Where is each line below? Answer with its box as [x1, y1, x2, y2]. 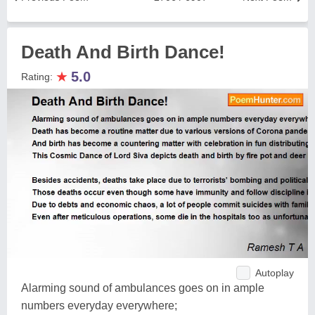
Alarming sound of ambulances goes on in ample [21, 281, 264, 294]
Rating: [21, 71, 56, 82]
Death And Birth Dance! [21, 41, 225, 63]
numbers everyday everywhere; [21, 299, 177, 311]
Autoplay [255, 266, 294, 278]
